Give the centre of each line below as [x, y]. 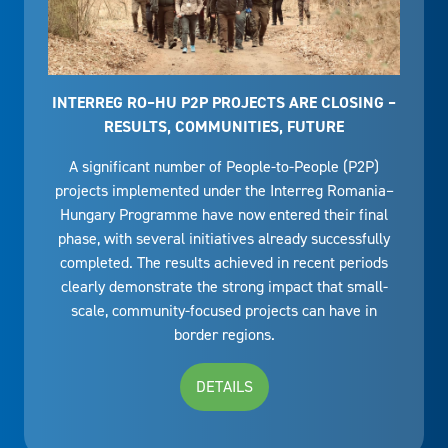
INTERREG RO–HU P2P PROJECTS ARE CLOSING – [224, 103]
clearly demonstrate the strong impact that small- [224, 287]
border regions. [224, 335]
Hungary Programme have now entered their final [224, 215]
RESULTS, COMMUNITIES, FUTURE [224, 127]
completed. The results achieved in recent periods [224, 263]
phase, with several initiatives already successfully [224, 239]
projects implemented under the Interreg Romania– [224, 191]
